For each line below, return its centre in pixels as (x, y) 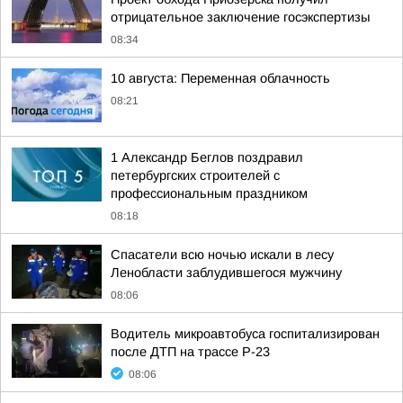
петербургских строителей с (195, 175)
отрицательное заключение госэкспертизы (240, 17)
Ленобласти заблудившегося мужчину (226, 273)
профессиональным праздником (209, 193)
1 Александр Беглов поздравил (207, 157)
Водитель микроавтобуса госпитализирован (245, 334)
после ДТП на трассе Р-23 (190, 352)
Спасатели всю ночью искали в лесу (222, 255)
